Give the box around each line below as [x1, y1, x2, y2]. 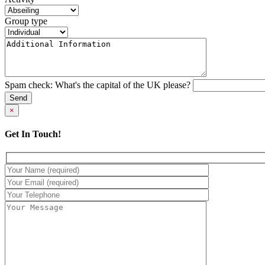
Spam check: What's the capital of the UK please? [5, 79, 190, 90]
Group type [5, 15, 47, 26]
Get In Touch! [5, 129, 61, 140]
